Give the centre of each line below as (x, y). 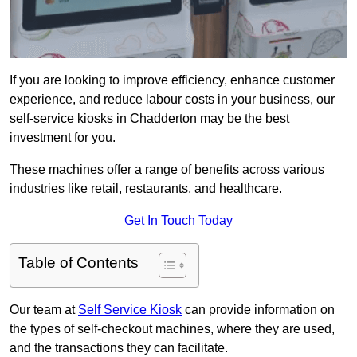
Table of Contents (78, 263)
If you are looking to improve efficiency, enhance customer (172, 80)
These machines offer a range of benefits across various (167, 170)
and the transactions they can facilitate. (119, 348)
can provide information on (258, 310)
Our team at (44, 310)
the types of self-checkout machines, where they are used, (172, 329)
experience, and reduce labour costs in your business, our (172, 100)
